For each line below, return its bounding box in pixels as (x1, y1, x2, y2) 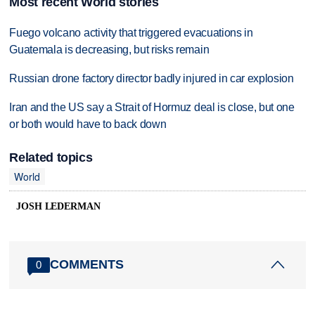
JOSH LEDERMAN (16, 200, 101, 212)
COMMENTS (50, 257, 124, 272)
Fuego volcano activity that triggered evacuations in (9, 26, 253, 39)
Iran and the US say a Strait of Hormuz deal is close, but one (9, 101, 295, 113)
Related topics (9, 150, 93, 165)
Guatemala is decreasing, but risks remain (9, 43, 210, 56)
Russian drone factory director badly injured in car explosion (9, 72, 294, 84)
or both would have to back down (9, 117, 167, 130)
